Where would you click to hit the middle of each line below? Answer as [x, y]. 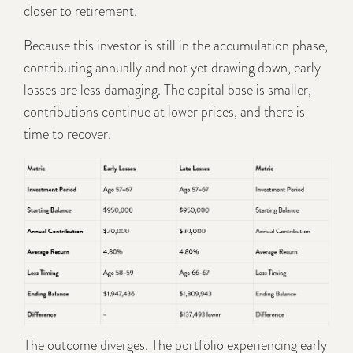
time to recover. [67, 134]
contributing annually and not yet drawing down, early [172, 67]
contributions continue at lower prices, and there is [164, 111]
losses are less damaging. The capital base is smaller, [167, 89]
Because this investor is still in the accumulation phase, [176, 45]
